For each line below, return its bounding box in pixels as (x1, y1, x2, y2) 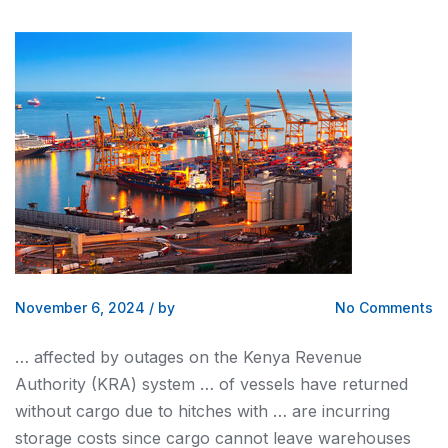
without (15, 401, 76, 421)
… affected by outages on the (15, 347, 243, 367)
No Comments (335, 299, 433, 316)
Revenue (290, 347, 362, 367)
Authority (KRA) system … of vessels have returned (15, 374, 408, 394)
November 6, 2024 (15, 299, 145, 316)
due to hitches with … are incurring (120, 401, 390, 421)
